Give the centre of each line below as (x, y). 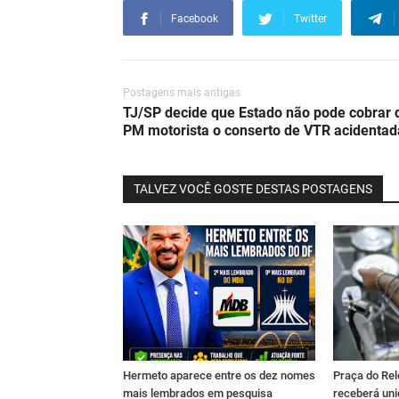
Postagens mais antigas (182, 93)
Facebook (195, 19)
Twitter (310, 19)
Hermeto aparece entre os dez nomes (219, 375)
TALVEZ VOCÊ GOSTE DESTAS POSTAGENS (253, 189)
